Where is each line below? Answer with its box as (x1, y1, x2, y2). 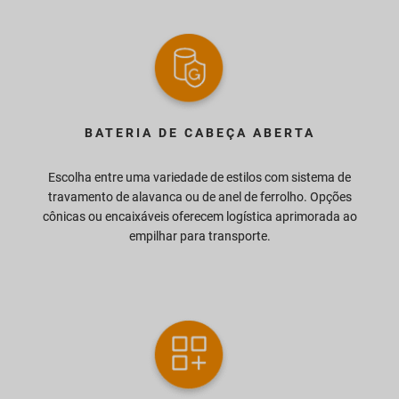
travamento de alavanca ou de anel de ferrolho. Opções (47, 189, 352, 204)
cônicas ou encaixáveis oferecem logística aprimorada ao (42, 208, 357, 224)
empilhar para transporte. (128, 228, 271, 243)
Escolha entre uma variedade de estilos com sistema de (48, 169, 351, 184)
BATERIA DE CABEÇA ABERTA (84, 125, 315, 140)
